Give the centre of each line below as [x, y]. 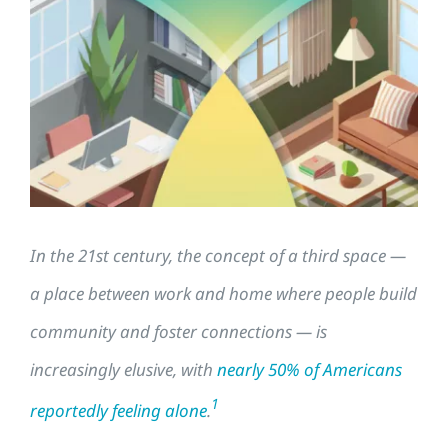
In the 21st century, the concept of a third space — [218, 255]
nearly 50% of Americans [309, 369]
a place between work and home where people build [223, 293]
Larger [55, 29]
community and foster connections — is [178, 331]
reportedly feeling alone [118, 410]
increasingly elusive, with [123, 369]
